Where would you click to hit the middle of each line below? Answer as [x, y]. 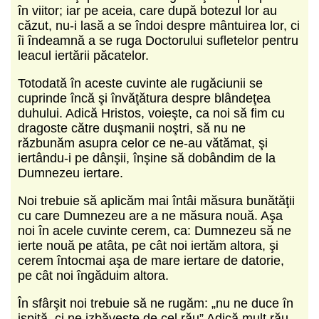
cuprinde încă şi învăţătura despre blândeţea [144, 98]
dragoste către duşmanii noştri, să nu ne [132, 128]
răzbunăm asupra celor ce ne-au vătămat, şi [143, 143]
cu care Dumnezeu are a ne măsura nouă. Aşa [150, 215]
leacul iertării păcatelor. [83, 55]
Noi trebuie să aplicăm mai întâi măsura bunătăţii [156, 200]
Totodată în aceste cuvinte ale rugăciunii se [140, 83]
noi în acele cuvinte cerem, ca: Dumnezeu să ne [155, 230]
